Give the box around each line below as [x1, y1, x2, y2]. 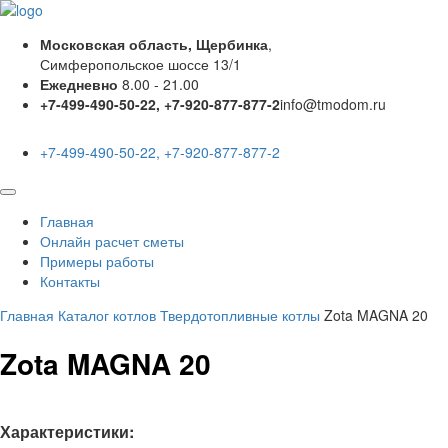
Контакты [40, 271, 100, 291]
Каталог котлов [58, 305, 156, 325]
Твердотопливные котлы [160, 305, 320, 325]
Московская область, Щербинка [40, 34, 268, 54]
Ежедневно [40, 74, 122, 94]
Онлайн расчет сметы [40, 231, 184, 251]
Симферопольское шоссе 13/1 [40, 54, 241, 74]
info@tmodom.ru [280, 94, 386, 114]
